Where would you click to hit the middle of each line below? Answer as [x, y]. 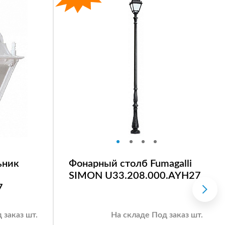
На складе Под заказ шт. [157, 215]
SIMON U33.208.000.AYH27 [135, 176]
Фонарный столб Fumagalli [130, 163]
